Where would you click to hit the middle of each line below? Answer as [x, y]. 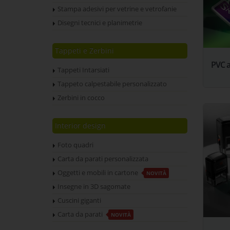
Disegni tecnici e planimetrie [100, 23]
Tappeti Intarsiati [83, 70]
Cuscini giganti [79, 200]
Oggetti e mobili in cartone [99, 173]
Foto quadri [75, 145]
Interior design [80, 126]
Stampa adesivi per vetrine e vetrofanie [117, 9]
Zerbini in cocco [81, 98]
